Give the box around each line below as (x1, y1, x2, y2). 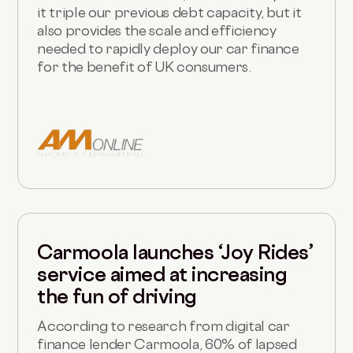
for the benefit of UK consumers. (37, 58, 251, 75)
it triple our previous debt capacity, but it (37, 3, 302, 20)
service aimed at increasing (37, 262, 288, 286)
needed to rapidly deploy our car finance (37, 39, 299, 57)
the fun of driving (37, 284, 197, 308)
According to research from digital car (37, 317, 290, 334)
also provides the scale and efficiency (37, 21, 277, 39)
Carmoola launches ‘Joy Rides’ (37, 240, 314, 264)
